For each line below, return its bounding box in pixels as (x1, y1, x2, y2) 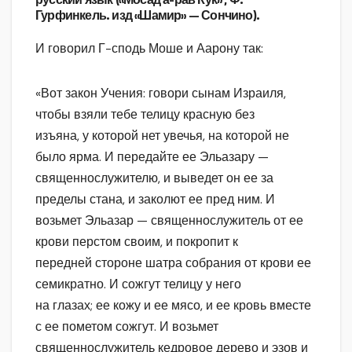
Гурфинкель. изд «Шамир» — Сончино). (35, 8, 259, 24)
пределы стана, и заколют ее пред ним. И (35, 191, 275, 208)
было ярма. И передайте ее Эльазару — (35, 148, 269, 166)
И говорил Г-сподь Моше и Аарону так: (35, 40, 263, 57)
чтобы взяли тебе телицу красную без (35, 106, 255, 123)
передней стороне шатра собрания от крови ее (35, 255, 311, 272)
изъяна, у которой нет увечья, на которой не (35, 127, 289, 145)
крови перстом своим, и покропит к (35, 233, 238, 251)
